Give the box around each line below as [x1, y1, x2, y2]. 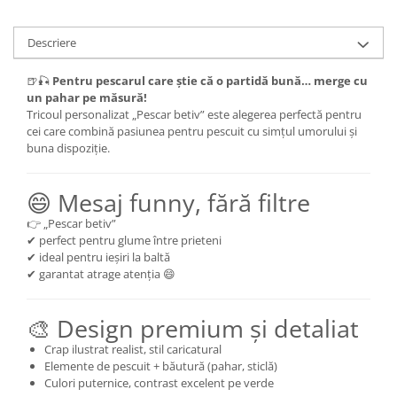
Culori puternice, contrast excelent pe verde [44, 375, 274, 391]
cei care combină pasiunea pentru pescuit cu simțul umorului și [27, 123, 357, 139]
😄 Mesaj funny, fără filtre [27, 186, 310, 219]
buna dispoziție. [27, 140, 110, 156]
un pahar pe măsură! [27, 90, 147, 105]
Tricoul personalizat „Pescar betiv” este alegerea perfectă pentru [27, 106, 362, 122]
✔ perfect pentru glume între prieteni [27, 232, 222, 248]
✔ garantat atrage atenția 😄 [27, 266, 175, 282]
